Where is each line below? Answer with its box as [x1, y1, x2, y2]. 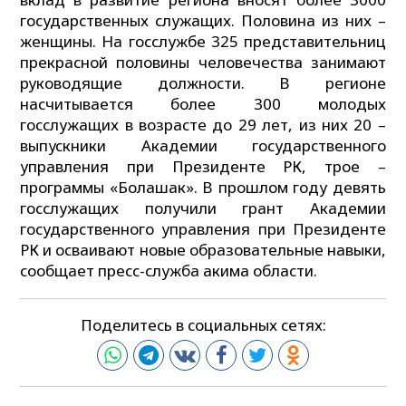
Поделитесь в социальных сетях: [80, 314, 326, 336]
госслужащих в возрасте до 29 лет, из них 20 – [20, 114, 386, 136]
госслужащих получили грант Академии [20, 198, 386, 219]
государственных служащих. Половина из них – [20, 10, 386, 32]
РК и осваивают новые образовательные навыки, [20, 239, 386, 261]
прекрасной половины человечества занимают [20, 52, 386, 73]
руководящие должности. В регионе [20, 72, 386, 94]
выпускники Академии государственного [20, 135, 386, 157]
